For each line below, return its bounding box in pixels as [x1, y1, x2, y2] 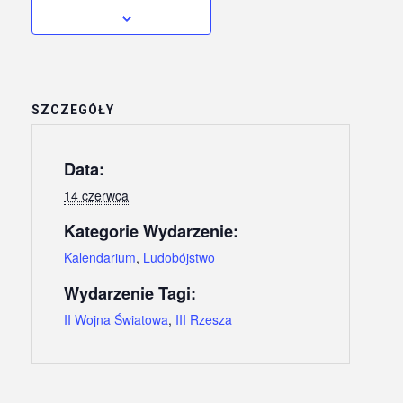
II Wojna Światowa [64, 309, 168, 328]
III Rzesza [175, 309, 232, 328]
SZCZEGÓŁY [31, 102, 114, 117]
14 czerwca [64, 185, 129, 204]
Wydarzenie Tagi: [64, 281, 196, 305]
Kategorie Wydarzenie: [64, 219, 238, 243]
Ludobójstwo [143, 247, 215, 266]
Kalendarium [64, 247, 136, 266]
